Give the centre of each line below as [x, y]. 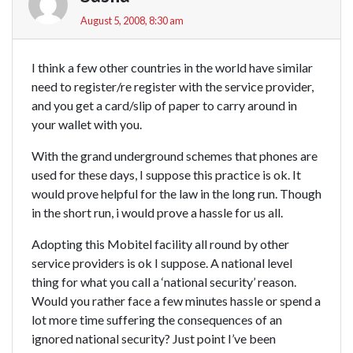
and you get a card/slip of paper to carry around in [164, 105]
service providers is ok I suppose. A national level [162, 262]
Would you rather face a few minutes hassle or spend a [176, 300]
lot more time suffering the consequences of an [157, 319]
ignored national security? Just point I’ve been [154, 338]
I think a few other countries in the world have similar [172, 67]
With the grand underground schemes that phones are [175, 155]
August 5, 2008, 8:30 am [132, 20]
